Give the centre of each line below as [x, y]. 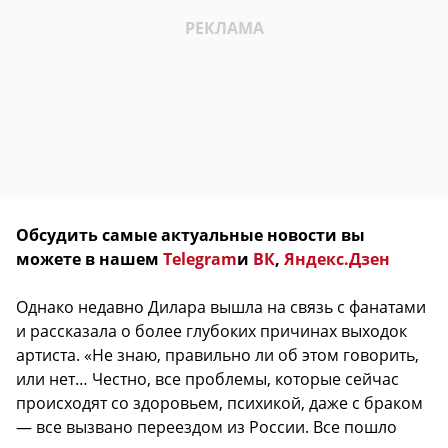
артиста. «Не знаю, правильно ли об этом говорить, [217, 355]
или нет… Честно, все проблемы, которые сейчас [207, 379]
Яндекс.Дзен [337, 259]
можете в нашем [89, 259]
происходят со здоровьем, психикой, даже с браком [219, 403]
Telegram [200, 259]
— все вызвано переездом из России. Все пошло [206, 427]
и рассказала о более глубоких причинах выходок [211, 331]
